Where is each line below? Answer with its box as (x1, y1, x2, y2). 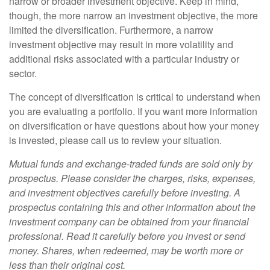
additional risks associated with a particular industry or (9, 52, 239, 66)
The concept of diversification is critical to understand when (9, 90, 260, 104)
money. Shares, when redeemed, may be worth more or (9, 243, 243, 257)
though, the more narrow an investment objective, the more (9, 8, 258, 22)
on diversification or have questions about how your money (9, 119, 259, 133)
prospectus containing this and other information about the (9, 200, 256, 214)
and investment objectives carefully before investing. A (9, 186, 240, 199)
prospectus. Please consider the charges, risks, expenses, (9, 171, 256, 185)
